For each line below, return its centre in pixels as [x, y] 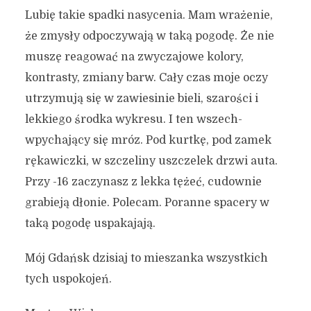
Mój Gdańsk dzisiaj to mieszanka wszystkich [146, 258]
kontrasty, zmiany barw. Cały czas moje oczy [146, 78]
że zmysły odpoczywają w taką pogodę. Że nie [149, 36]
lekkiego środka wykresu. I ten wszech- [133, 119]
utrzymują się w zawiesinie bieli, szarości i [141, 99]
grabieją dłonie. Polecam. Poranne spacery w [147, 203]
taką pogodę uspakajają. [90, 224]
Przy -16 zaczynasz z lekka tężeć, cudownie [143, 182]
